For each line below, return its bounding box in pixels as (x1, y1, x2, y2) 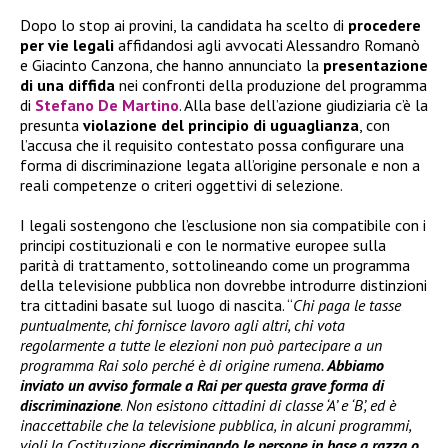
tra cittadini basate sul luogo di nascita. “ (20, 294, 293, 315)
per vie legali (20, 34, 114, 55)
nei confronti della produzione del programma (115, 74, 427, 95)
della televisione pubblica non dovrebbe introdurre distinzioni (20, 274, 427, 295)
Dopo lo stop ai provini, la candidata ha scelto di (20, 14, 348, 35)
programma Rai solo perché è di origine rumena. (20, 354, 327, 375)
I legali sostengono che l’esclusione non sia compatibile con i (20, 214, 426, 235)
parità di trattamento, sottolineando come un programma (20, 254, 410, 275)
